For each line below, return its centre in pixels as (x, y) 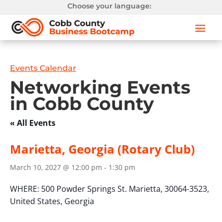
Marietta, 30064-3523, (169, 189)
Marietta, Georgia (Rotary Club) (102, 149)
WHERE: (26, 189)
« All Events (33, 123)
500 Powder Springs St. (85, 189)
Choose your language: (110, 6)
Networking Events (100, 87)
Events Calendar (43, 68)
